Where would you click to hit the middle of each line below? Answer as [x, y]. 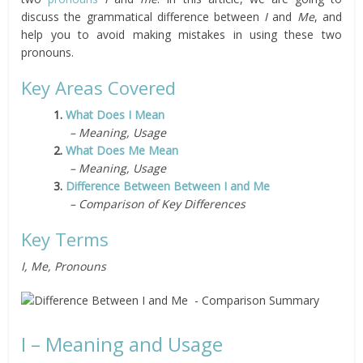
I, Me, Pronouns [64, 266]
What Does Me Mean [122, 150]
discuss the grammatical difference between [143, 17]
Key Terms [65, 239]
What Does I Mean [115, 115]
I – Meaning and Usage [122, 344]
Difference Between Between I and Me [168, 186]
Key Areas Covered [99, 88]
